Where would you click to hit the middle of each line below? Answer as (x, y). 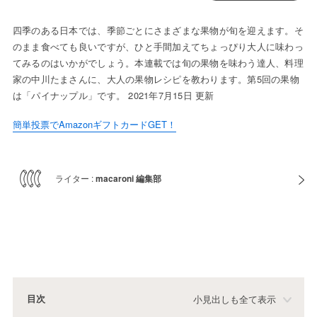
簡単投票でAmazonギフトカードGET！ (94, 125)
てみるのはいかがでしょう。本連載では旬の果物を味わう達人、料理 (158, 63)
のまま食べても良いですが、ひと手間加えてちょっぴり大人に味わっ (158, 47)
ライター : (75, 178)
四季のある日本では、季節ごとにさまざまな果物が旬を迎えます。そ (158, 30)
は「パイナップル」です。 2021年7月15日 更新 (113, 96)
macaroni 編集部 (128, 179)
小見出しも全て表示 (235, 299)
